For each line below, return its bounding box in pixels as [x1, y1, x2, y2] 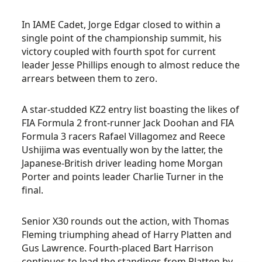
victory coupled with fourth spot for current [22, 45, 216, 58]
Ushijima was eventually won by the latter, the [22, 143, 223, 156]
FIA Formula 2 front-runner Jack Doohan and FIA [22, 116, 235, 129]
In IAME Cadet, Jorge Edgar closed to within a [22, 18, 221, 31]
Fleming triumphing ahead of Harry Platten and [22, 228, 232, 241]
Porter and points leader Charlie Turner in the [22, 170, 224, 183]
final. [22, 184, 44, 196]
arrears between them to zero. [22, 72, 158, 85]
